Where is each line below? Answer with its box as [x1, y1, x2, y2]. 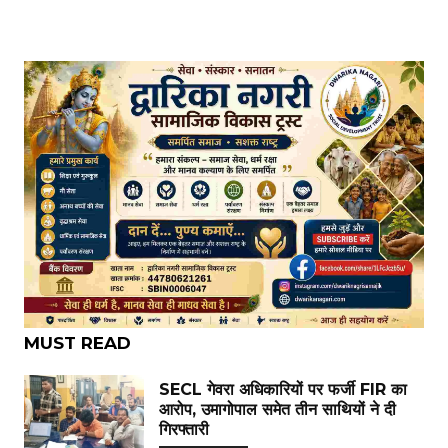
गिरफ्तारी [159, 419, 209, 439]
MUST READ [24, 332, 131, 353]
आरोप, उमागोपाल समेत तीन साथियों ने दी [159, 399, 396, 419]
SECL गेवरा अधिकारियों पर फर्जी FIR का [159, 379, 407, 399]
